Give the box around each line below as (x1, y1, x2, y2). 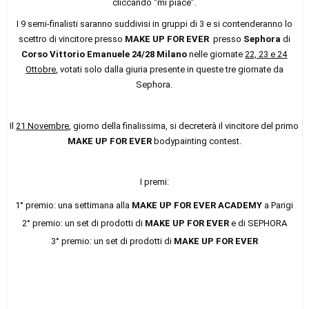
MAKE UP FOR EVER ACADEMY (132, 200, 263, 211)
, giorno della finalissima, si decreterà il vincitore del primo (69, 121, 299, 132)
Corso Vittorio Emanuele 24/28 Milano (21, 49, 188, 60)
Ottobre (25, 64, 56, 75)
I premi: (139, 177, 169, 188)
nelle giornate (187, 49, 246, 60)
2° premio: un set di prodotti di (21, 218, 145, 229)
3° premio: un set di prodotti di (50, 236, 174, 247)
